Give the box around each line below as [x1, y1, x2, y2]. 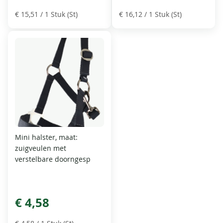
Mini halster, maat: [15, 132, 78, 142]
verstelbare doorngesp [15, 154, 91, 164]
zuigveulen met [15, 143, 67, 153]
